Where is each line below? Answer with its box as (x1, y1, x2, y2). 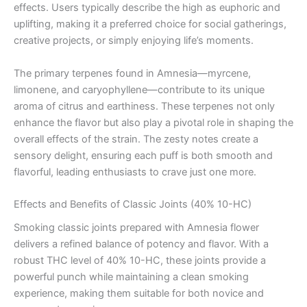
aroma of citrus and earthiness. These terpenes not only (14, 99, 275, 112)
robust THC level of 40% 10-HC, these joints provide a (14, 254, 266, 267)
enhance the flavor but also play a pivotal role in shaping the (14, 116, 293, 129)
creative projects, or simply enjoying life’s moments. (14, 34, 254, 47)
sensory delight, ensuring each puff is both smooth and (14, 149, 273, 162)
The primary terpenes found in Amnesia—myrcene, (14, 66, 251, 79)
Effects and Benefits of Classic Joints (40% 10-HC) (14, 197, 251, 210)
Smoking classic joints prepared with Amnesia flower (14, 221, 259, 234)
